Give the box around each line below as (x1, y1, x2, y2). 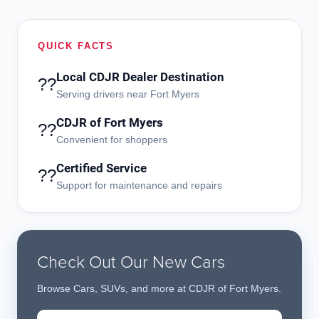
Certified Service (56, 161, 147, 176)
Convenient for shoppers (56, 134, 167, 146)
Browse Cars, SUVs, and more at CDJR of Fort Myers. (37, 283, 281, 295)
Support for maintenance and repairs (56, 179, 222, 192)
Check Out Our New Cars (37, 249, 225, 273)
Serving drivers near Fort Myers (56, 88, 199, 100)
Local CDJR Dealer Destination (56, 70, 224, 85)
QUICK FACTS (38, 41, 115, 52)
